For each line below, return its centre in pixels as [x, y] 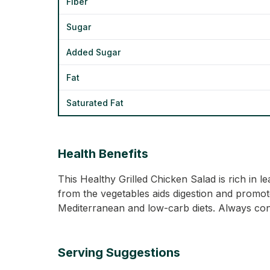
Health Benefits [103, 154]
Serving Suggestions [119, 253]
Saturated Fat [95, 103]
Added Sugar [93, 52]
